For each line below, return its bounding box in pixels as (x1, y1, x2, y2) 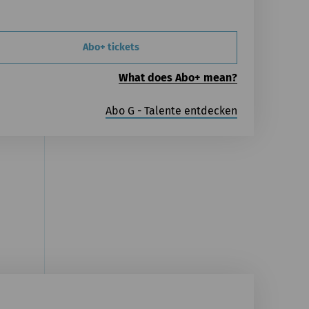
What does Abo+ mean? (118, 70, 237, 84)
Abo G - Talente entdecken (105, 103, 237, 117)
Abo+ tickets (82, 41, 139, 53)
